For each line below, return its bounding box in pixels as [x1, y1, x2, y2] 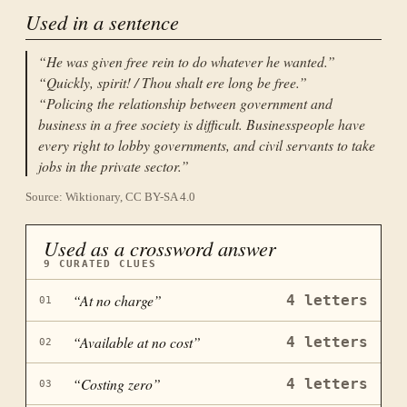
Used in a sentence [25, 7, 179, 35]
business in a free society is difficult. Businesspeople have [38, 114, 365, 134]
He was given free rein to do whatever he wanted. [46, 52, 327, 72]
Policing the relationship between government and [46, 94, 333, 114]
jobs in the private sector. [38, 156, 181, 176]
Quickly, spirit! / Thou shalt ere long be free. [46, 73, 299, 93]
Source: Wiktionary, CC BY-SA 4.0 [25, 191, 195, 204]
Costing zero [81, 374, 154, 394]
